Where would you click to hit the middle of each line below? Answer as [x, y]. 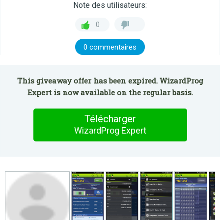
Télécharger [110, 119]
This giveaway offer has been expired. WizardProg [110, 81]
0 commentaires [110, 47]
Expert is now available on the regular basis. [110, 92]
